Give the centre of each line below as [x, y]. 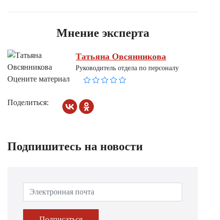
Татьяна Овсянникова [121, 56]
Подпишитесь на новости [75, 146]
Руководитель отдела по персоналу [127, 68]
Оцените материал [39, 79]
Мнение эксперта [103, 33]
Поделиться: [28, 102]
